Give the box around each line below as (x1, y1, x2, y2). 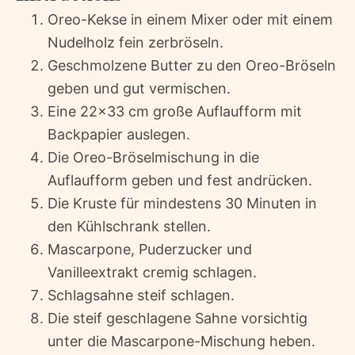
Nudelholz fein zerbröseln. (48, 34, 223, 52)
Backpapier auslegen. (48, 126, 190, 143)
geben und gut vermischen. (48, 80, 231, 97)
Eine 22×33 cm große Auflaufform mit (48, 103, 302, 120)
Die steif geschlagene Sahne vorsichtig (48, 310, 307, 327)
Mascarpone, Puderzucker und (48, 241, 252, 258)
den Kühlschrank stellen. (48, 218, 211, 235)
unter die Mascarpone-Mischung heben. (48, 333, 315, 350)
